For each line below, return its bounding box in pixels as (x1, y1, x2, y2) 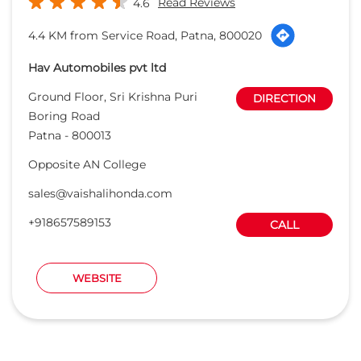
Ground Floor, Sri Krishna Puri (28, 89, 197, 104)
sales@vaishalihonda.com (28, 185, 172, 201)
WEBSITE (72, 271, 122, 284)
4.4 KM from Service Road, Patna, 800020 (28, 27, 262, 43)
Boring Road (28, 108, 100, 123)
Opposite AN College (28, 156, 146, 172)
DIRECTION (253, 91, 316, 105)
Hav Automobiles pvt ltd (28, 60, 166, 75)
